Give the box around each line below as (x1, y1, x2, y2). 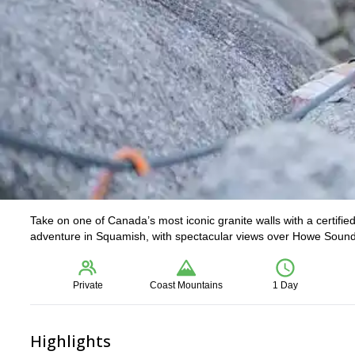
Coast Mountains (150, 280, 223, 291)
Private (73, 280, 104, 291)
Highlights (30, 330, 111, 352)
